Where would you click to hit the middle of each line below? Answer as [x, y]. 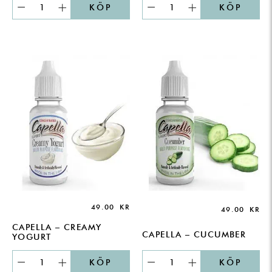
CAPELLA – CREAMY [57, 227]
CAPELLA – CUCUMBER [194, 234]
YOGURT [32, 236]
